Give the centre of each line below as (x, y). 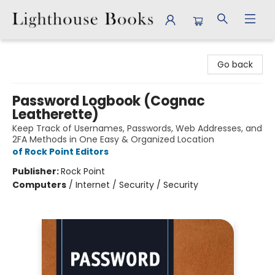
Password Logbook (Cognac (109, 101)
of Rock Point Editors (60, 152)
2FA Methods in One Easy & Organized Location (113, 139)
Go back (235, 64)
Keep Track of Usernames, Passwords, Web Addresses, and (137, 128)
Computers (39, 185)
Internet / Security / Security (137, 185)
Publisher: (37, 171)
